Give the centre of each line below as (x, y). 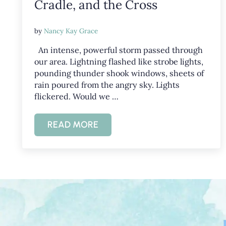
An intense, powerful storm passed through (118, 50)
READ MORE (73, 125)
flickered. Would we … (76, 96)
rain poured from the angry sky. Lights (107, 84)
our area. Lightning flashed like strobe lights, (119, 61)
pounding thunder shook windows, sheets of (119, 73)
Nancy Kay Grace (71, 31)
